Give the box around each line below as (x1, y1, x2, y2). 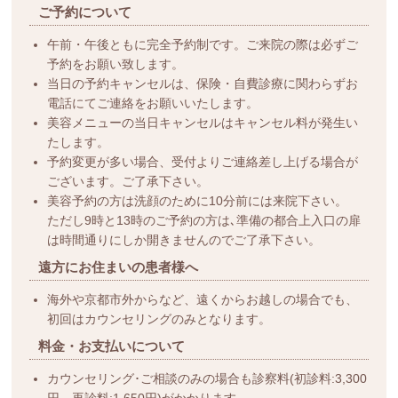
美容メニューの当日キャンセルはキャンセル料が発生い (47, 115, 359, 131)
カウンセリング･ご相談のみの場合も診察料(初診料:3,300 (47, 371, 368, 386)
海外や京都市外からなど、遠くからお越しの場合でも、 (47, 292, 359, 307)
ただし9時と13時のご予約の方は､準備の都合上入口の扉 (47, 213, 362, 228)
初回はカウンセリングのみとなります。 (47, 312, 272, 327)
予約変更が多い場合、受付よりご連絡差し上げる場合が (47, 155, 359, 170)
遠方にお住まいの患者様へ (38, 259, 199, 275)
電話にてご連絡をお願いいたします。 (47, 96, 259, 111)
